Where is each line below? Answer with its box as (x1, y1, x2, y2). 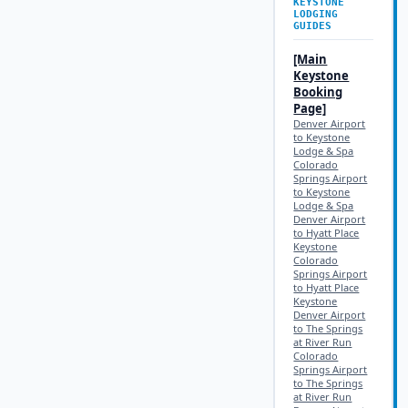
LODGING (293, 8, 339, 20)
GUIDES (293, 20, 332, 32)
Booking (293, 84, 343, 100)
